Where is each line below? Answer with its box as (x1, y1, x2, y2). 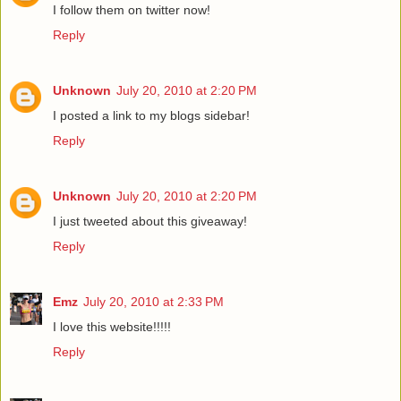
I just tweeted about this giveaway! (53, 213, 247, 228)
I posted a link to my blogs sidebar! (53, 107, 250, 123)
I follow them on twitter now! (53, 2, 210, 17)
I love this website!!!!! (53, 319, 171, 334)
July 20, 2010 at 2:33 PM (83, 294, 224, 309)
